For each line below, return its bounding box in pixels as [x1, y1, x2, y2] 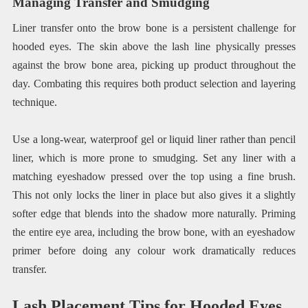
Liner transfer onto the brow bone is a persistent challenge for [12, 21, 296, 34]
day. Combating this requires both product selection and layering [12, 77, 296, 89]
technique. [12, 96, 57, 108]
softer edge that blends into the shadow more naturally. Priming [12, 207, 296, 219]
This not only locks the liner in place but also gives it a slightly [12, 188, 296, 201]
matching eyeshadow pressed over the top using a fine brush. [12, 170, 296, 182]
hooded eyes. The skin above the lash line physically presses [12, 40, 296, 52]
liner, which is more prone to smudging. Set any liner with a [12, 151, 296, 164]
